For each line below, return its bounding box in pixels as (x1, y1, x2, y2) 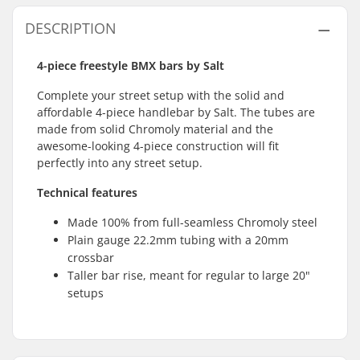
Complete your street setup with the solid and (37, 88, 284, 103)
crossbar (67, 250, 114, 265)
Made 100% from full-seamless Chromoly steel (67, 215, 317, 230)
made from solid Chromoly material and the (37, 121, 273, 137)
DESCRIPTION (25, 18, 117, 38)
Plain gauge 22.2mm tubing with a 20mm (67, 232, 288, 247)
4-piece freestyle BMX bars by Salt (37, 58, 224, 73)
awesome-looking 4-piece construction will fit (37, 138, 279, 153)
